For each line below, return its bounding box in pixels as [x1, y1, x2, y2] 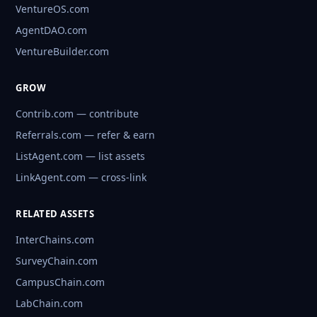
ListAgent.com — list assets [16, 149, 145, 163]
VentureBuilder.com [16, 45, 109, 59]
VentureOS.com [16, 2, 89, 16]
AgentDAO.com [16, 23, 87, 38]
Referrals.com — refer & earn [16, 128, 155, 142]
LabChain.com [16, 296, 83, 311]
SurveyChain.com [16, 254, 98, 268]
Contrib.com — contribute [16, 107, 139, 121]
